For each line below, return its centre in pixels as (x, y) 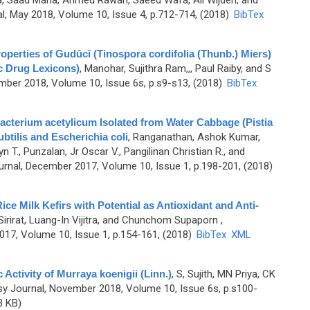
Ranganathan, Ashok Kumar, (196, 137)
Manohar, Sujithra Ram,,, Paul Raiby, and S (177, 69)
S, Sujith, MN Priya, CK (226, 274)
